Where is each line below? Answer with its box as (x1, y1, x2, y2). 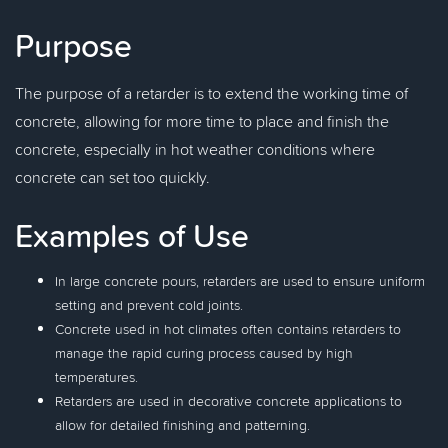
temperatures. (55, 367, 138, 387)
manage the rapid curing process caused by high (55, 343, 353, 363)
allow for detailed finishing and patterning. (55, 415, 310, 435)
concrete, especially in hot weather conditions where (15, 138, 375, 160)
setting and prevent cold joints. (55, 295, 243, 315)
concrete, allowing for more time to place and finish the (15, 110, 389, 132)
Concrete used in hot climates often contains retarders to (55, 319, 401, 339)
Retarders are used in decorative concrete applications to (55, 391, 402, 411)
